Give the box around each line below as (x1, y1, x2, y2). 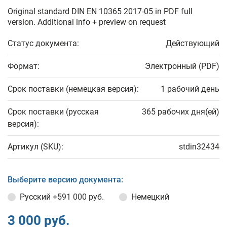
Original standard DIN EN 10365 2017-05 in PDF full (8, 7, 193, 16)
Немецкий (131, 192, 169, 202)
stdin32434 (179, 142, 219, 152)
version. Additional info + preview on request (8, 17, 166, 27)
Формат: (8, 61, 40, 71)
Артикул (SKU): (8, 142, 63, 152)
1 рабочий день (161, 84, 219, 94)
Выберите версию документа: (8, 175, 123, 184)
